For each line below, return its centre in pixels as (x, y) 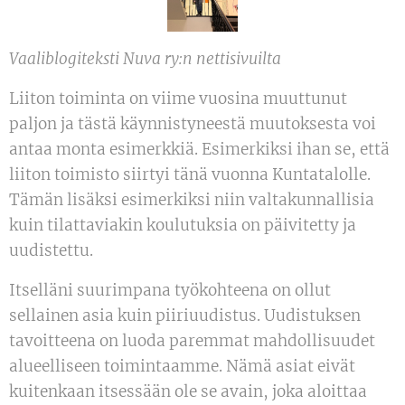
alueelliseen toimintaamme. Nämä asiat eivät (182, 366)
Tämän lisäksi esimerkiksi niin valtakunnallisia (192, 199)
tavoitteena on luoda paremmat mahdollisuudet (192, 340)
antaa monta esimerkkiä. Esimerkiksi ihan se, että (199, 149)
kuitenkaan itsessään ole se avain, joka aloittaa (188, 391)
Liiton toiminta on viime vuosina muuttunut (178, 98)
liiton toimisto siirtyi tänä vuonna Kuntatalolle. (190, 174)
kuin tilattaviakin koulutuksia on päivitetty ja (183, 225)
